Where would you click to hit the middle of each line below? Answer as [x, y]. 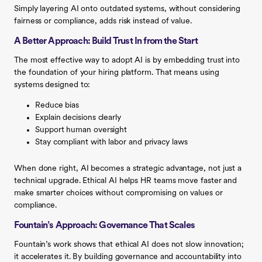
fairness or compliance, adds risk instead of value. [103, 21]
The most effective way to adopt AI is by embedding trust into [127, 60]
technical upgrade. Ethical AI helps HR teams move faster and [126, 181]
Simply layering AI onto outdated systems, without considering [127, 9]
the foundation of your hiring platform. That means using [117, 73]
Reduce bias [57, 105]
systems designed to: [52, 85]
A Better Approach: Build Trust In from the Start [106, 41]
